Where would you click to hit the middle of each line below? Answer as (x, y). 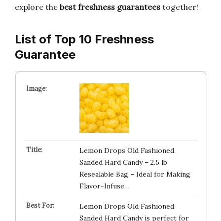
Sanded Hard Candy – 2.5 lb (123, 162)
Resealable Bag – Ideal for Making (135, 174)
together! (179, 7)
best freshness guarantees (110, 7)
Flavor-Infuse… (104, 186)
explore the (37, 7)
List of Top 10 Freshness (84, 39)
